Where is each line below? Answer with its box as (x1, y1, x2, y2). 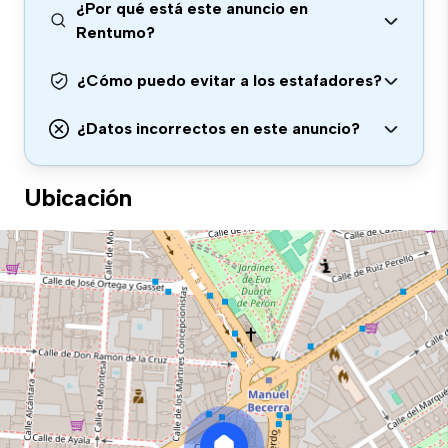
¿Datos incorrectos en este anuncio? (77, 119, 360, 138)
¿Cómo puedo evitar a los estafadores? (77, 71, 382, 90)
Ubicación (24, 183, 132, 212)
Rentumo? (76, 23, 156, 42)
